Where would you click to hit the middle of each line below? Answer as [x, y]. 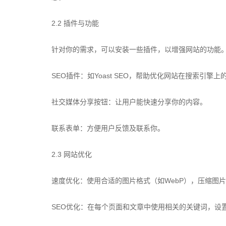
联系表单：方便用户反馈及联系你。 [108, 128]
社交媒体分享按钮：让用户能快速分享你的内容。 [129, 102]
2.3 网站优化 [72, 154]
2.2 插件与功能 [75, 23]
